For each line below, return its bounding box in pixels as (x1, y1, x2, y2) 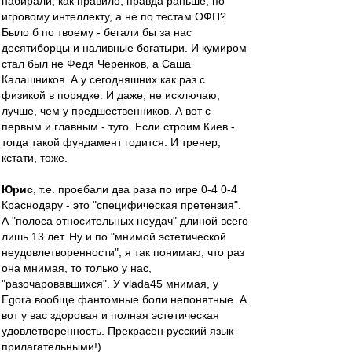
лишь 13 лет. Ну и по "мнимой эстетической (2, 230, 226, 243)
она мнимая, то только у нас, (2, 262, 152, 274)
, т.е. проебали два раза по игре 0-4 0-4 (33, 183, 237, 196)
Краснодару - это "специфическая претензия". (2, 199, 241, 211)
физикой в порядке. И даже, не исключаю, (2, 89, 220, 101)
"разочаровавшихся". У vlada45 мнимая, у (2, 277, 218, 290)
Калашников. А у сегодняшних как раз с (2, 73, 205, 86)
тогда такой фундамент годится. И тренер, (2, 136, 221, 148)
